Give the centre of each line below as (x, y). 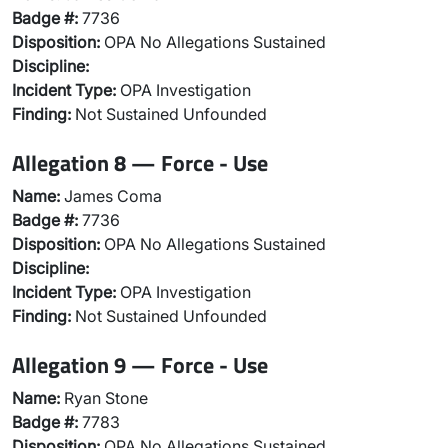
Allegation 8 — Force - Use (140, 162)
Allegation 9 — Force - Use (140, 364)
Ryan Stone (104, 398)
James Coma (111, 196)
